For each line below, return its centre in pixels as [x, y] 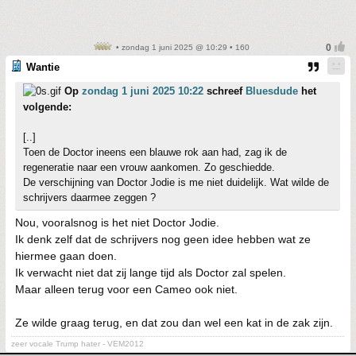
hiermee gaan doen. [66, 256]
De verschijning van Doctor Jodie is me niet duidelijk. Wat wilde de [176, 182]
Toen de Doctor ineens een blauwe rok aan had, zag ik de [155, 152]
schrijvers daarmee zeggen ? [89, 197]
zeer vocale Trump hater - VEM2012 [77, 344]
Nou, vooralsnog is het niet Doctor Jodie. [117, 222]
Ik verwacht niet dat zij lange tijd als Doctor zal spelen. [151, 273]
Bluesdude [272, 91]
